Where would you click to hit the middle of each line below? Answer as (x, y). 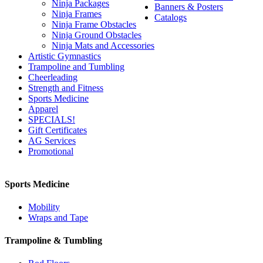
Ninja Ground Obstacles (97, 35)
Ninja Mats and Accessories (103, 46)
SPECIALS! (52, 120)
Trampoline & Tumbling (53, 241)
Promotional (51, 151)
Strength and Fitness (66, 88)
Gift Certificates (58, 130)
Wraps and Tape (58, 217)
